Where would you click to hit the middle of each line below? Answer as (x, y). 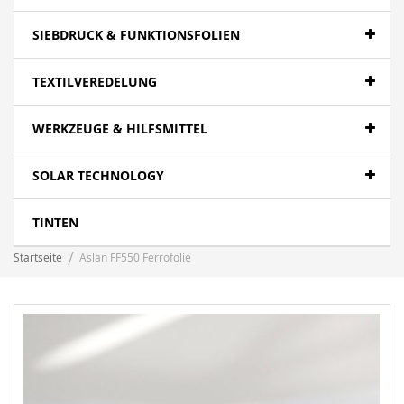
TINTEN (55, 222)
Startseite (38, 257)
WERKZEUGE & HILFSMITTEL (120, 129)
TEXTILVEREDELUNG (95, 82)
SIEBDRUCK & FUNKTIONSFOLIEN (136, 35)
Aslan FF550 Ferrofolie (135, 257)
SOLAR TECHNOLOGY (98, 175)
